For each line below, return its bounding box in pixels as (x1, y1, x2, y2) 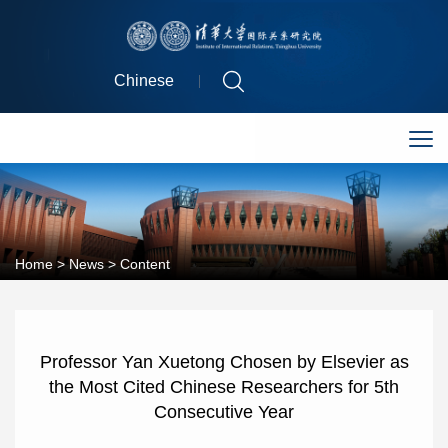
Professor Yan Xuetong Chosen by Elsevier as (39, 351, 409, 372)
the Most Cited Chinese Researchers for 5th (49, 376, 399, 397)
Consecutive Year (154, 401, 294, 422)
